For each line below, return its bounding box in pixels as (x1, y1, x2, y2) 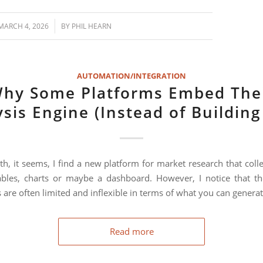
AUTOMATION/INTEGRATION (77, 70, 186, 82)
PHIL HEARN (72, 21, 112, 32)
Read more (109, 225, 154, 237)
